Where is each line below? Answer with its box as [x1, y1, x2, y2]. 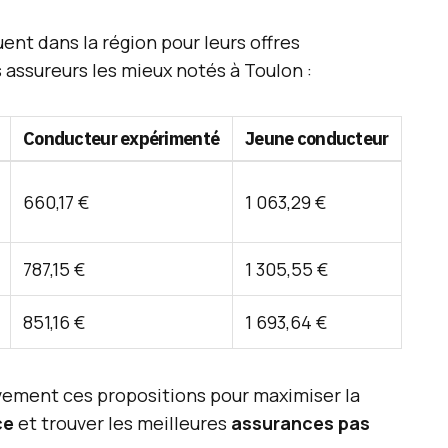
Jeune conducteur [245, 127, 389, 150]
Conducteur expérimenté [23, 127, 220, 150]
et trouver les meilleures [14, 411, 231, 435]
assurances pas [231, 411, 370, 435]
